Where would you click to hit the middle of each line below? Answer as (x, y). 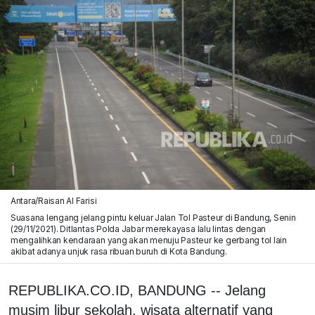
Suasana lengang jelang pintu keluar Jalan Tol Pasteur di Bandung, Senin (153, 217)
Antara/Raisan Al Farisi (53, 200)
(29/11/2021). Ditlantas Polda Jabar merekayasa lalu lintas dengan (138, 229)
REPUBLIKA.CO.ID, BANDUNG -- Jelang (137, 290)
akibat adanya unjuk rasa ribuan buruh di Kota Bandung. (118, 251)
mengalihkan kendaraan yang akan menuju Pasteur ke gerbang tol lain (148, 240)
